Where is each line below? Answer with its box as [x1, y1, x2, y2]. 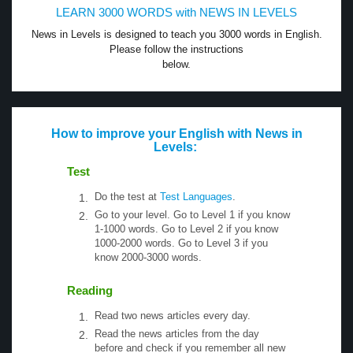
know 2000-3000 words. [95, 251, 202, 263]
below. [162, 58, 191, 70]
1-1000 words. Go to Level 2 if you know [95, 222, 278, 235]
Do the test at [95, 190, 160, 203]
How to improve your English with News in [50, 126, 303, 140]
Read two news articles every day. [95, 309, 251, 321]
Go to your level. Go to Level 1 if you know [95, 208, 290, 221]
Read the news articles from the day [95, 327, 259, 340]
